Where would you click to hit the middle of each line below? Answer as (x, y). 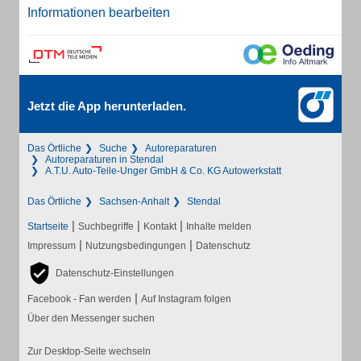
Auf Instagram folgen (186, 299)
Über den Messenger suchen (91, 318)
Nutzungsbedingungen (136, 246)
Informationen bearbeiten (99, 12)
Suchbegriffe (106, 226)
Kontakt (160, 226)
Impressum (52, 246)
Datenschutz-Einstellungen (115, 273)
